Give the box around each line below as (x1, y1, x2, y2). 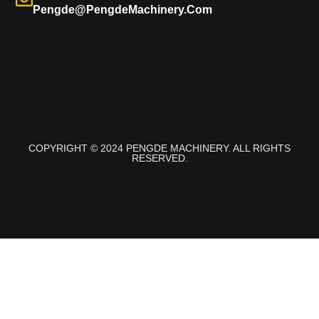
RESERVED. (131, 152, 188, 164)
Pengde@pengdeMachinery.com (33, 4, 213, 16)
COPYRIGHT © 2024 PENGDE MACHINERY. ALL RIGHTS (28, 142, 291, 154)
